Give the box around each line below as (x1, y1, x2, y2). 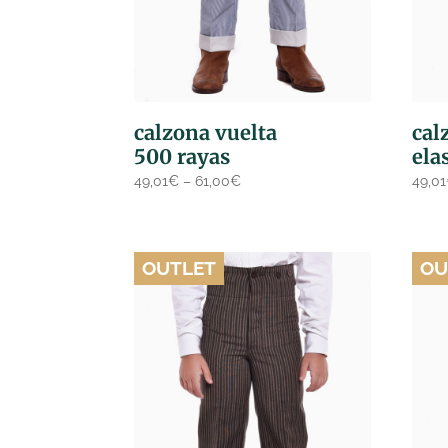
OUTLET (142, 257, 216, 280)
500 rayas (134, 143, 231, 169)
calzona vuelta (134, 119, 278, 145)
